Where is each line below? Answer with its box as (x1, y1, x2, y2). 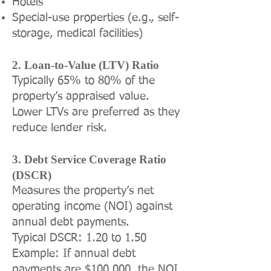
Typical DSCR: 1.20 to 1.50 (12, 232, 146, 244)
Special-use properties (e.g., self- (12, 12, 179, 24)
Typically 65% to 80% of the (12, 75, 155, 87)
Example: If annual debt (12, 248, 135, 260)
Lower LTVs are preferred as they (12, 106, 180, 118)
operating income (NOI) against (12, 201, 172, 212)
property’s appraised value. (12, 91, 149, 102)
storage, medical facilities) (12, 28, 143, 39)
